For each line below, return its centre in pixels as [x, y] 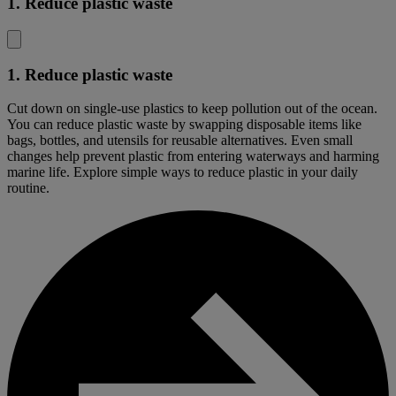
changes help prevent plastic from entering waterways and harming [193, 156]
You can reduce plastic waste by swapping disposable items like [184, 125]
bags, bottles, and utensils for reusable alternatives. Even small [180, 141]
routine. [28, 188]
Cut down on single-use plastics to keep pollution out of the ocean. [192, 109]
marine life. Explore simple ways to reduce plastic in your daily [183, 172]
